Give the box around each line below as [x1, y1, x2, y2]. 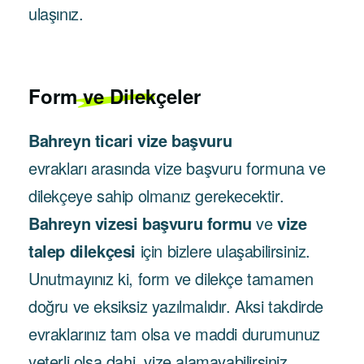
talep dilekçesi [28, 239, 136, 262]
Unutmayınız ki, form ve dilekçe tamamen [28, 266, 314, 290]
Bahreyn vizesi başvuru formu [28, 211, 252, 235]
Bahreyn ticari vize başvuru [28, 128, 232, 152]
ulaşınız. [28, 2, 84, 25]
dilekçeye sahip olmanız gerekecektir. [28, 184, 284, 207]
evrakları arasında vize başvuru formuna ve [28, 156, 326, 180]
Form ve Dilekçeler [28, 82, 201, 110]
